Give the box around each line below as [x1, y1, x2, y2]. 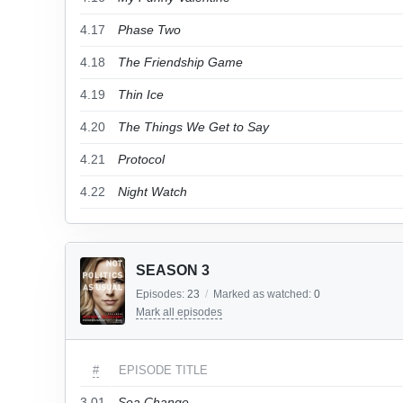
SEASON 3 [136, 263, 210, 278]
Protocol [118, 152, 165, 166]
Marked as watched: [213, 288, 314, 300]
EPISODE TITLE [119, 363, 208, 377]
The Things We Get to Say [118, 120, 269, 134]
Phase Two [118, 22, 181, 37]
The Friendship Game [118, 55, 243, 69]
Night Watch [118, 184, 187, 199]
